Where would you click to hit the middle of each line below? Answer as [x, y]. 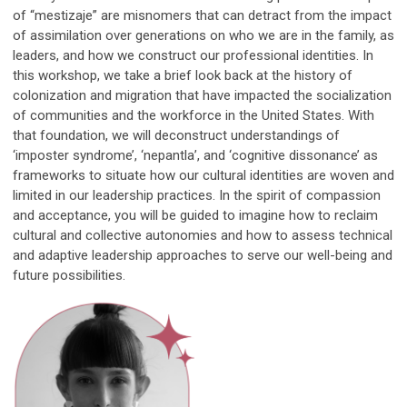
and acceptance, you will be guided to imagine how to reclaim [195, 215]
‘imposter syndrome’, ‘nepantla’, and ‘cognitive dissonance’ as [195, 155]
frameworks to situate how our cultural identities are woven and [203, 175]
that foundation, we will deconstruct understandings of [176, 135]
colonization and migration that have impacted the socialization [202, 95]
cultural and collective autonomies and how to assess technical [203, 235]
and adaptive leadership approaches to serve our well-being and [203, 255]
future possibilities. [69, 275]
